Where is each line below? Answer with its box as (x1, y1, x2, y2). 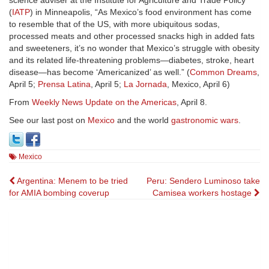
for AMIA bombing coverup (9, 188, 109, 198)
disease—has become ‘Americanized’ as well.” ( (9, 67, 190, 77)
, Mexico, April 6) (167, 79, 230, 89)
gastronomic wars (171, 115, 238, 125)
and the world (115, 115, 171, 125)
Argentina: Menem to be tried (15, 176, 128, 186)
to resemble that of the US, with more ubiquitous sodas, (9, 19, 220, 29)
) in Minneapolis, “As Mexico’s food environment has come (30, 7, 252, 17)
